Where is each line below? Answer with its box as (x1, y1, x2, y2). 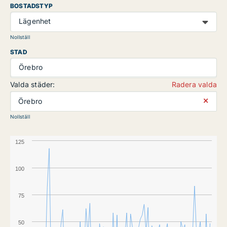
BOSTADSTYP (10, 2, 53, 10)
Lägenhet (19, 17, 51, 25)
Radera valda (171, 80, 217, 89)
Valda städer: (10, 80, 55, 89)
